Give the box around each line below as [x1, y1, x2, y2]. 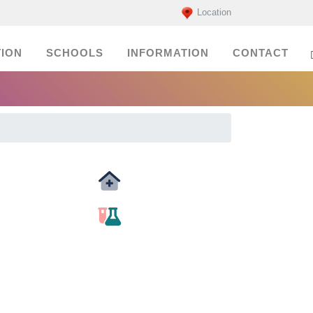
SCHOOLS [46, 48, 103, 59]
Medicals [89, 188, 129, 205]
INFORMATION [127, 48, 209, 59]
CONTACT [233, 48, 289, 59]
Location [197, 7, 231, 18]
